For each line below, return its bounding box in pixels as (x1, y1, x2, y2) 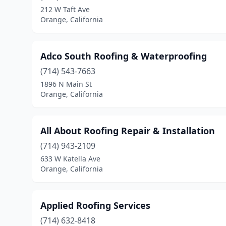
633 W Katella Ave (40, 154, 100, 163)
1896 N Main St (40, 79, 92, 89)
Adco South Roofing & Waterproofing (40, 50, 207, 62)
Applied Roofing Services (40, 199, 150, 211)
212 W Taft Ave (40, 5, 90, 14)
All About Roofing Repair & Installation (40, 125, 215, 137)
